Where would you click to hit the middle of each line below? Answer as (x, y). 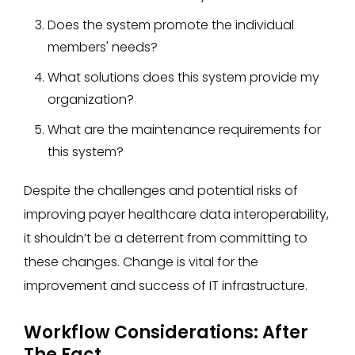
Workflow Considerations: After (166, 332)
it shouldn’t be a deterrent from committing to (166, 238)
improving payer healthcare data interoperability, (176, 214)
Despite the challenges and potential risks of (161, 190)
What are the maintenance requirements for (184, 129)
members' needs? (103, 47)
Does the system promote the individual (171, 25)
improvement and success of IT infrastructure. (166, 285)
